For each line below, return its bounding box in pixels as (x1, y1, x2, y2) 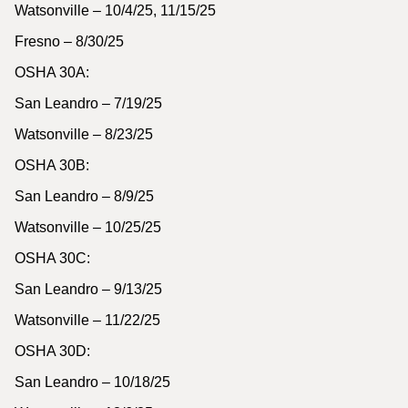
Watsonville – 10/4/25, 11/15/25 (15, 3, 216, 18)
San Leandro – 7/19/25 (15, 96, 162, 111)
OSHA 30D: (15, 343, 90, 359)
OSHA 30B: (15, 158, 89, 173)
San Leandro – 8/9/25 (15, 189, 154, 204)
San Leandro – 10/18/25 (15, 374, 170, 390)
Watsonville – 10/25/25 (15, 219, 161, 235)
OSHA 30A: (15, 65, 89, 80)
